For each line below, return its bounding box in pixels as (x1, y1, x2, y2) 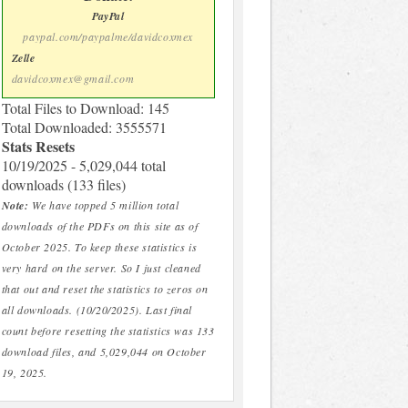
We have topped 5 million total (28, 198, 179, 213)
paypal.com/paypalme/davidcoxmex (23, 29, 194, 45)
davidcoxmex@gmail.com (11, 71, 135, 87)
